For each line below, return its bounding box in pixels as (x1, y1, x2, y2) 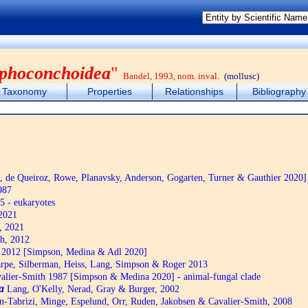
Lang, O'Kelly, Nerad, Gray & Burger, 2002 (4, 283, 179, 294)
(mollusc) (224, 71, 259, 81)
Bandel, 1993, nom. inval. (123, 71, 219, 81)
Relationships (165, 86, 224, 97)
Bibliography (252, 86, 307, 97)
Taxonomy (2, 86, 47, 97)
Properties (87, 86, 132, 97)
